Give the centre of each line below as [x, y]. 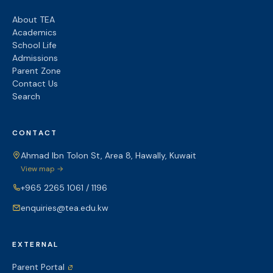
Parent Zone [37, 71]
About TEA [34, 19]
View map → [42, 169]
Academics [34, 32]
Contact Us [35, 83]
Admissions [35, 58]
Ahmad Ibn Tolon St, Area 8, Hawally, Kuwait [108, 155]
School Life [34, 45]
